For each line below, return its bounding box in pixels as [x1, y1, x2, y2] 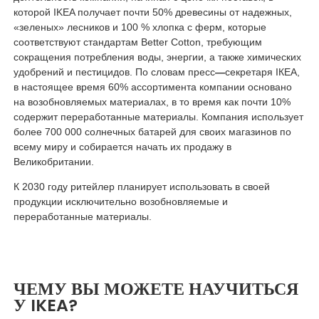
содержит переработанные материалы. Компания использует [13, 111, 303, 123]
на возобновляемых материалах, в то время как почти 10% [13, 96, 291, 108]
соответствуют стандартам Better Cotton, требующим [13, 36, 262, 48]
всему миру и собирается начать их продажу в [13, 141, 231, 153]
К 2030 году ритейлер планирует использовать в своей [13, 181, 270, 193]
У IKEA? [13, 293, 78, 318]
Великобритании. [13, 156, 94, 168]
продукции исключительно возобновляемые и [13, 196, 228, 208]
